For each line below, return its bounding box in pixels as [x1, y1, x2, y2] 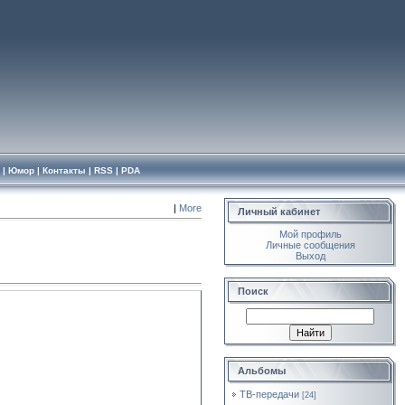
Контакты [42, 165, 86, 175]
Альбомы [238, 365, 286, 376]
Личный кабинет [238, 206, 320, 217]
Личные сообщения [265, 240, 355, 250]
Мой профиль [278, 229, 342, 240]
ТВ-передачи [240, 389, 299, 400]
